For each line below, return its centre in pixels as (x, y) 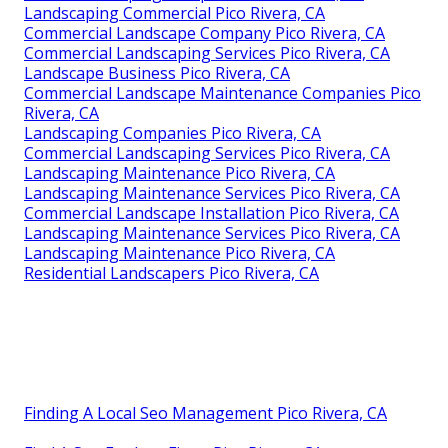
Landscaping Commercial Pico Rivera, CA (174, 13)
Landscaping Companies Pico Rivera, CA (172, 133)
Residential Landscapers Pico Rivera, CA (171, 273)
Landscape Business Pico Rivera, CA (157, 73)
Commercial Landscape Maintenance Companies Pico (222, 93)
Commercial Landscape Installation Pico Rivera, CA (211, 213)
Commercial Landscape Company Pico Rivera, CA (204, 33)
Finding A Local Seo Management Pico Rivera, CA (205, 413)
